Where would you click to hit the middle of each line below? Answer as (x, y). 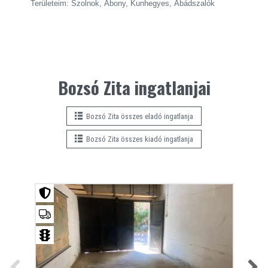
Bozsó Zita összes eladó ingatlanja (138, 116)
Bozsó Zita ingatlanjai (134, 87)
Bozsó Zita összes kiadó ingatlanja (138, 139)
